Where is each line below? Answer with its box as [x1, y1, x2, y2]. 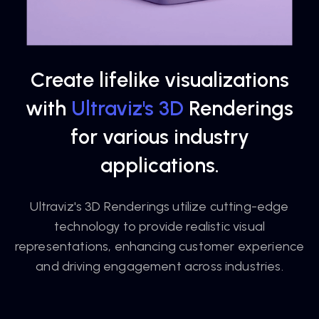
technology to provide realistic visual [53, 219, 266, 234]
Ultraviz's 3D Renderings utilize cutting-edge [30, 199, 289, 214]
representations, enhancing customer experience [14, 239, 305, 254]
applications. [100, 152, 219, 177]
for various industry [70, 124, 249, 149]
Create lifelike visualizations [30, 67, 289, 92]
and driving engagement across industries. [36, 258, 283, 274]
